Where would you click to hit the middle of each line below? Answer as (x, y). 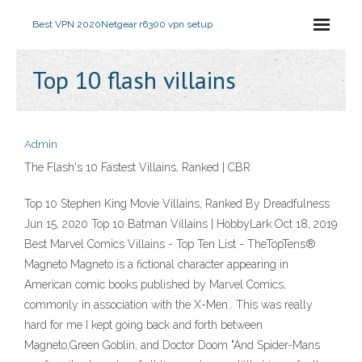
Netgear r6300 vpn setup (157, 24)
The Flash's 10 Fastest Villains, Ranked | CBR (137, 167)
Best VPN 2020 (67, 24)
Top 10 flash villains (134, 80)
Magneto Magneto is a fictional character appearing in (156, 264)
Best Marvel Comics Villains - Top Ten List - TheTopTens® (170, 244)
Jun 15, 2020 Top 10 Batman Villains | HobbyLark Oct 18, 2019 (181, 224)
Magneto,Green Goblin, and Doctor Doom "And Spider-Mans (172, 345)
